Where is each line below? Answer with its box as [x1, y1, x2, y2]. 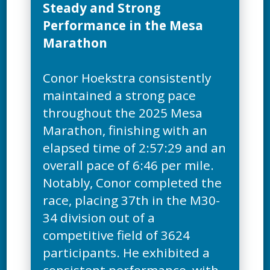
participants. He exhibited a [43, 244, 210, 262]
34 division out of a [43, 209, 155, 227]
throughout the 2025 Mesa [43, 104, 203, 122]
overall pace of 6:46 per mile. [43, 157, 215, 174]
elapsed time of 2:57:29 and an [43, 139, 227, 157]
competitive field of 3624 [43, 227, 190, 244]
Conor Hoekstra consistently [43, 69, 212, 87]
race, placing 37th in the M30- [43, 192, 221, 209]
